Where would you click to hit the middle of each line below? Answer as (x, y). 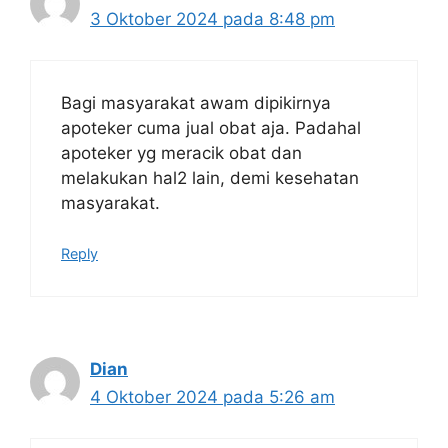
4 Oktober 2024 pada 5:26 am (212, 397)
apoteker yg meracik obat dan (181, 152)
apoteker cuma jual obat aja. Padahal (211, 127)
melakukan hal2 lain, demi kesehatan (210, 177)
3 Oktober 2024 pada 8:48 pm (212, 19)
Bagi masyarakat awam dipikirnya (196, 102)
